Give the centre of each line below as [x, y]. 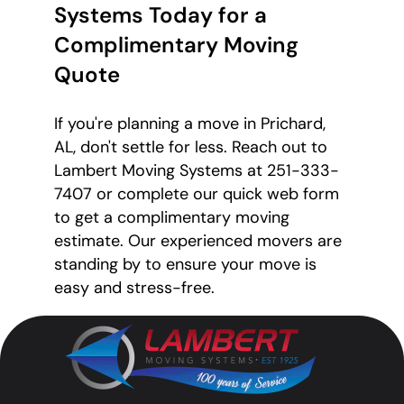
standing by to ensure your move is [185, 265]
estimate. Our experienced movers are [198, 241]
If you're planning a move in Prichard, [190, 124]
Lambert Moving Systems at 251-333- [197, 171]
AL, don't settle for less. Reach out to [191, 147]
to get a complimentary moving [172, 218]
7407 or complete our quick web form [197, 194]
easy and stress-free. [134, 288]
